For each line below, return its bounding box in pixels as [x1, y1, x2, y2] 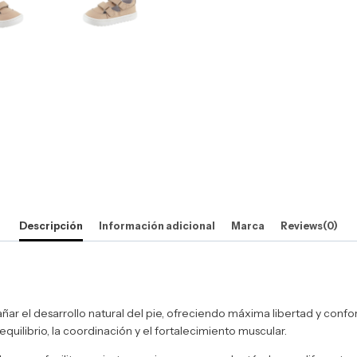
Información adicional [99, 220, 216, 233]
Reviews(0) [280, 220, 338, 233]
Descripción [19, 220, 84, 233]
